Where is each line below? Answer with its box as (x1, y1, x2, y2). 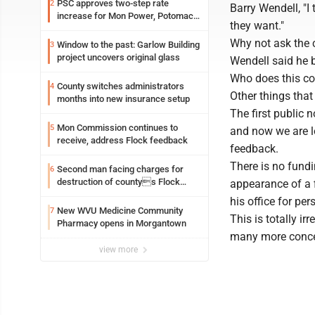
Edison (57, 23, 84, 34)
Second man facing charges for (57, 164, 184, 174)
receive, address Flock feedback (57, 135, 188, 146)
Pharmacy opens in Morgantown (57, 218, 186, 229)
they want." (230, 19, 284, 32)
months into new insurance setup (57, 94, 190, 104)
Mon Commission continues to (57, 122, 178, 133)
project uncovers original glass (57, 52, 180, 63)
